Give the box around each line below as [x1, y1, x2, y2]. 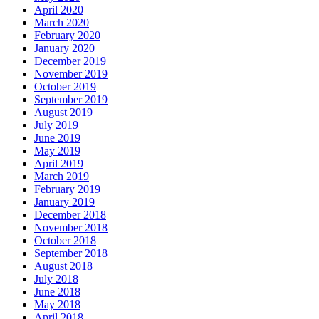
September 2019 [34, 93, 108, 106]
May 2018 [34, 298, 80, 311]
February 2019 [34, 183, 100, 196]
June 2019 [34, 132, 80, 145]
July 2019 [34, 119, 78, 132]
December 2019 [34, 55, 106, 68]
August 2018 [34, 260, 93, 273]
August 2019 [34, 106, 93, 119]
